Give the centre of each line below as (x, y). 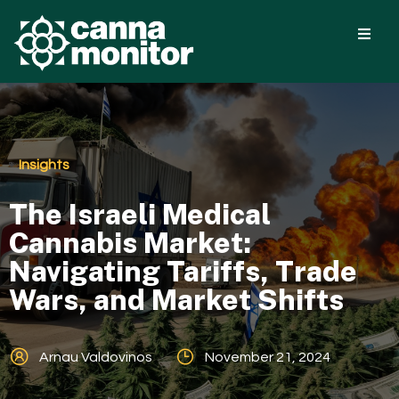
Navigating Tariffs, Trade (183, 271)
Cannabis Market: (130, 242)
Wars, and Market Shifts (176, 299)
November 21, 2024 (268, 357)
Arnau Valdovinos (96, 357)
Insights (44, 164)
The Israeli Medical (140, 214)
